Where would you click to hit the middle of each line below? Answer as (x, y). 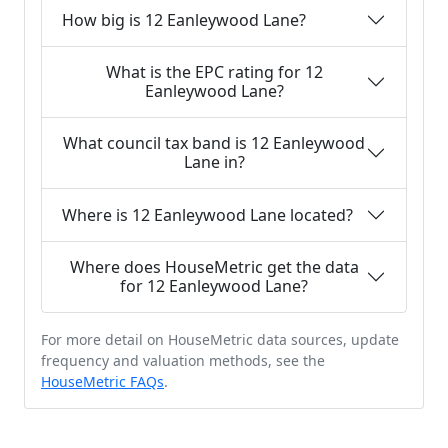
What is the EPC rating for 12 (214, 72)
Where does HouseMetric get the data (214, 267)
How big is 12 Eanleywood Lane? (184, 19)
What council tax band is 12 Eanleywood (214, 143)
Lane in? (214, 162)
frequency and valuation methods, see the (183, 360)
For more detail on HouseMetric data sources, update (220, 339)
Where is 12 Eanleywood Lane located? (207, 214)
